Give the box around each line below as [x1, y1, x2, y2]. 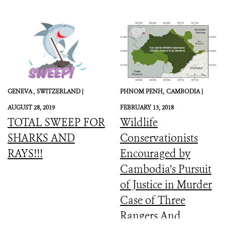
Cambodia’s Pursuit [120, 162, 211, 176]
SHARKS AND [8, 131, 75, 145]
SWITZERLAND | [37, 87, 83, 95]
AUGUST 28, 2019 [8, 103, 55, 111]
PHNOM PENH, [120, 87, 164, 95]
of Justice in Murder [120, 177, 212, 192]
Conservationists [120, 131, 198, 145]
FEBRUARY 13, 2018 [120, 103, 174, 111]
